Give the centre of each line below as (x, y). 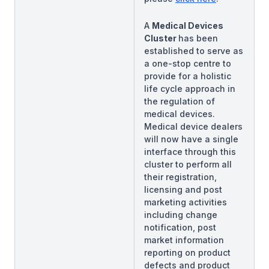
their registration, (180, 177)
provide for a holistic (188, 76)
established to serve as (194, 51)
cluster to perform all (188, 164)
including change (181, 215)
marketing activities (186, 202)
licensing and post (183, 189)
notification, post (180, 227)
